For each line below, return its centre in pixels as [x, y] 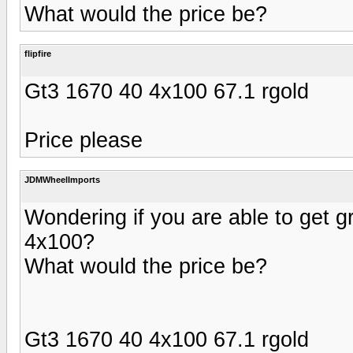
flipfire [38, 53]
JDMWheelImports [62, 179]
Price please [84, 140]
